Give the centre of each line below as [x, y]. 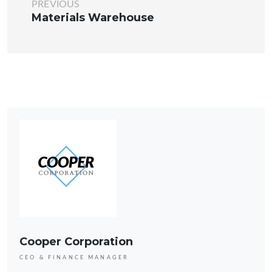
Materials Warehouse [93, 17]
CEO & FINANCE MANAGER [74, 257]
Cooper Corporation [76, 241]
